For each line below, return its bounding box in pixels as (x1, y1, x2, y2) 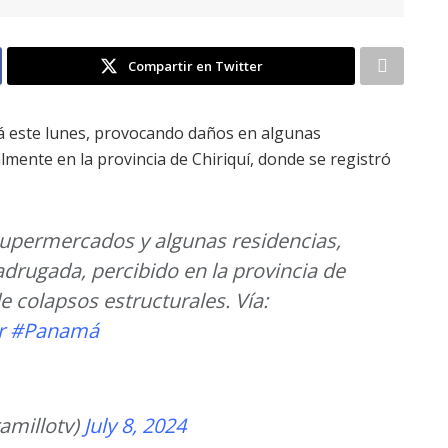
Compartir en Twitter (127, 56, 263, 75)
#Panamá (10, 316, 99, 344)
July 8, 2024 (84, 411, 186, 439)
